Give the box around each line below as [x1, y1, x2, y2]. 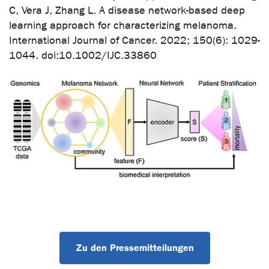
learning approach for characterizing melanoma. [9, 19, 237, 32]
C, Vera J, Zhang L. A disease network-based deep [9, 4, 245, 17]
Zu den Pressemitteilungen [75, 242, 194, 254]
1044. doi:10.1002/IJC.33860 [9, 49, 157, 62]
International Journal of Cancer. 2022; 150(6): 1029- [9, 34, 260, 47]
